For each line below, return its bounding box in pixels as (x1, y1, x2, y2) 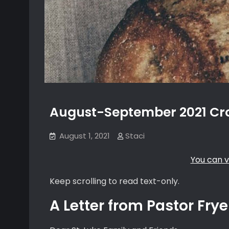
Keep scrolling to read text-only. (50, 175, 179, 187)
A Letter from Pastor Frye (50, 196, 228, 216)
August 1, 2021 (59, 130, 110, 141)
